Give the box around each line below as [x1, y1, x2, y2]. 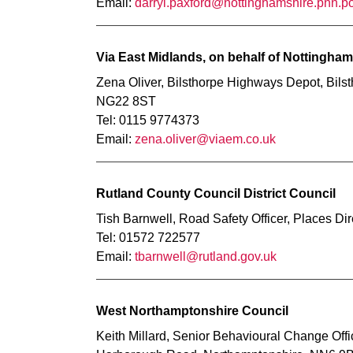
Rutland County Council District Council [96, 187, 336, 200]
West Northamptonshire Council [96, 304, 288, 318]
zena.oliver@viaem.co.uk [135, 132, 276, 146]
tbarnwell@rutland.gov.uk [135, 250, 277, 263]
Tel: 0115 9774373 [96, 113, 199, 127]
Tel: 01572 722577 [96, 231, 200, 244]
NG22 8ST [96, 95, 156, 108]
